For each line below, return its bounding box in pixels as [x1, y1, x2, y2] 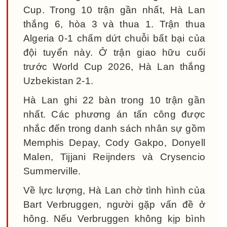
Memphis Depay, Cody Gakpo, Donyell [23, 137, 205, 148]
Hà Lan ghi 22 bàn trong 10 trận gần [23, 94, 205, 105]
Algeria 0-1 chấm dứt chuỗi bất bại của [23, 32, 205, 44]
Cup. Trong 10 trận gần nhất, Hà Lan [23, 4, 205, 15]
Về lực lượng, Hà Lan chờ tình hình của [23, 184, 205, 196]
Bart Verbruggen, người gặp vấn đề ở [23, 199, 205, 210]
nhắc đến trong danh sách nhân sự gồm [23, 123, 205, 134]
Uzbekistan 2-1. [23, 75, 93, 86]
